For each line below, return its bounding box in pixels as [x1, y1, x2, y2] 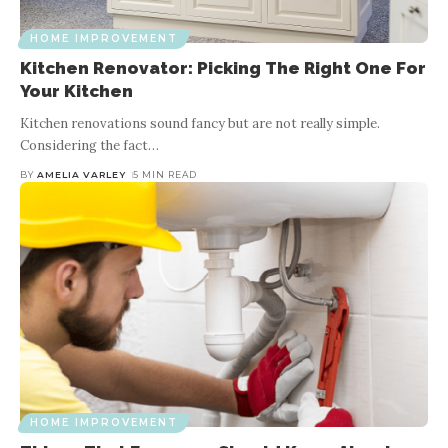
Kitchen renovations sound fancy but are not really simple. [20, 115, 380, 133]
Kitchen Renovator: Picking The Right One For [20, 58, 426, 79]
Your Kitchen [20, 81, 133, 102]
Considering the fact [20, 137, 148, 155]
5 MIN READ [132, 169, 197, 181]
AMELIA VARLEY [37, 169, 127, 181]
